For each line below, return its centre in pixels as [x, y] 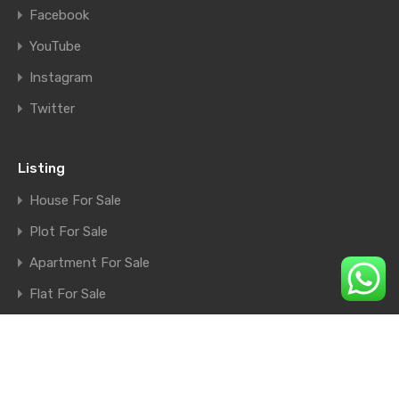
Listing [41, 169]
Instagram [61, 78]
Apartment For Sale [90, 263]
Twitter [52, 109]
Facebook [59, 16]
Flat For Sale [68, 294]
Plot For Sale [69, 232]
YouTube [55, 47]
